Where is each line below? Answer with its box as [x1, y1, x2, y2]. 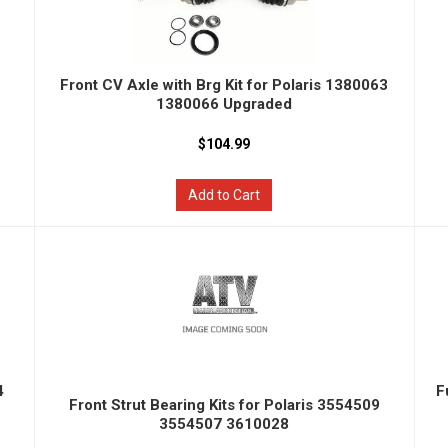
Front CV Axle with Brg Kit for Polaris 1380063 [60, 76, 389, 94]
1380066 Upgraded [156, 95, 293, 113]
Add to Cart [188, 187, 261, 203]
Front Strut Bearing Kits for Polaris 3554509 [68, 396, 380, 414]
